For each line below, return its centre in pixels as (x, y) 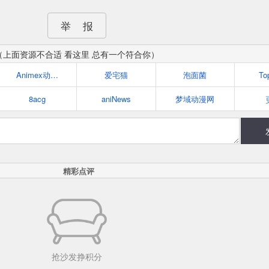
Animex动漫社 (55, 75)
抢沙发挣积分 (77, 256)
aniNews (116, 99)
